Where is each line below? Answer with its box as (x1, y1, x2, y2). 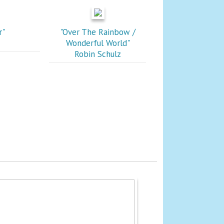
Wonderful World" (65, 37, 130, 48)
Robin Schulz (74, 48, 121, 59)
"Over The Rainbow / (60, 26, 136, 37)
